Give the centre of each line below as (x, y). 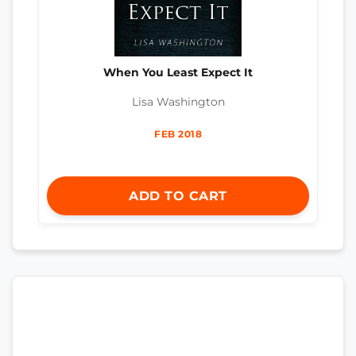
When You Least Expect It (178, 73)
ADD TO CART (178, 195)
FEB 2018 (178, 133)
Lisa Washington (178, 101)
